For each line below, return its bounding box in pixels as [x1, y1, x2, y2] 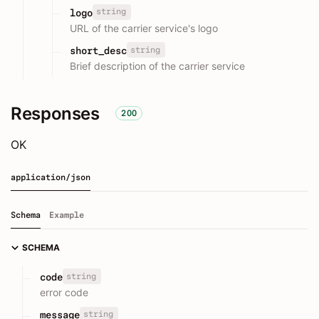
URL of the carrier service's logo [70, 21, 218, 34]
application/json [11, 172, 90, 182]
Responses [11, 103, 100, 124]
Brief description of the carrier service [70, 59, 245, 72]
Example [49, 209, 84, 220]
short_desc [70, 44, 127, 56]
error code [40, 286, 88, 298]
